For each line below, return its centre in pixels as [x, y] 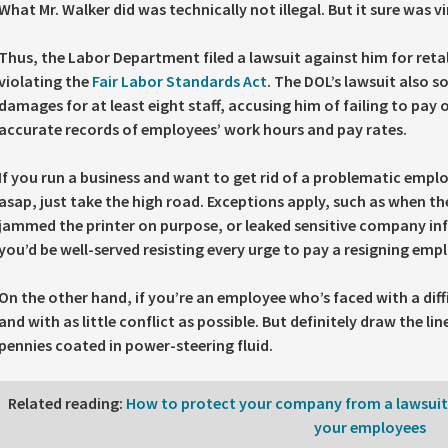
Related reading [64, 403]
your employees [370, 427]
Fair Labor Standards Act [179, 81]
